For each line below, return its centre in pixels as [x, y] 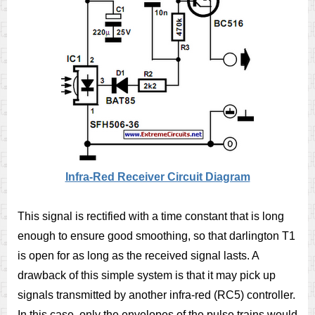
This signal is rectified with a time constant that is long [151, 216]
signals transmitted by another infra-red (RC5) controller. [156, 295]
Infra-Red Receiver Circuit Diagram [157, 177]
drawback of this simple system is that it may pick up [147, 275]
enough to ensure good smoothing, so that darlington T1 [156, 236]
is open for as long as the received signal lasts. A [139, 256]
